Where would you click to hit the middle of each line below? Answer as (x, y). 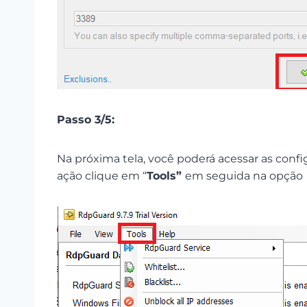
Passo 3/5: (86, 120)
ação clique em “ (102, 176)
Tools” (166, 176)
